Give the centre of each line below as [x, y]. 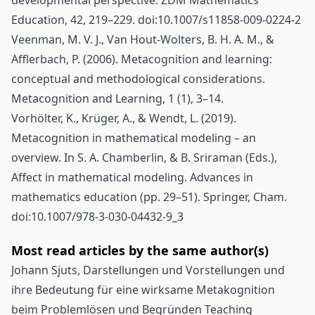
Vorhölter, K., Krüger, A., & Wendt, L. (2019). [124, 118]
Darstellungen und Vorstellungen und [184, 270]
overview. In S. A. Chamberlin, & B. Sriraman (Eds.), [144, 157]
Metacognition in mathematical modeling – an [134, 138]
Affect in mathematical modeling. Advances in [132, 177]
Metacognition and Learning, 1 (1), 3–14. [117, 98]
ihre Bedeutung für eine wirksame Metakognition [143, 290]
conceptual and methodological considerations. [138, 79]
